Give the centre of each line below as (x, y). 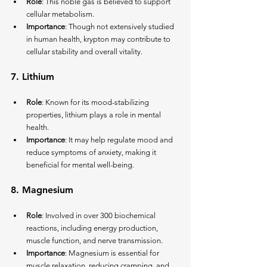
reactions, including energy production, (93, 228)
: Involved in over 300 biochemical (100, 216)
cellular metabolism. (60, 14)
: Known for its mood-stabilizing (96, 103)
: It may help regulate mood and (120, 140)
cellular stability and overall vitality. (84, 52)
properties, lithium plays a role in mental (94, 115)
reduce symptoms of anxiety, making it (92, 153)
